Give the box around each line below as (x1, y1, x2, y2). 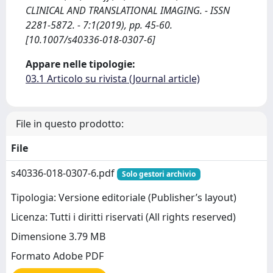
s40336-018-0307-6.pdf (11, 166, 117, 180)
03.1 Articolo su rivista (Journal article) (26, 72, 200, 85)
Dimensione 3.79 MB (11, 230, 105, 244)
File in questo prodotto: (16, 117, 124, 130)
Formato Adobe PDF (11, 249, 104, 263)
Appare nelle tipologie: (26, 57, 135, 71)
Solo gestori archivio (121, 169, 196, 179)
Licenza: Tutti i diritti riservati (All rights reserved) (11, 210, 236, 224)
